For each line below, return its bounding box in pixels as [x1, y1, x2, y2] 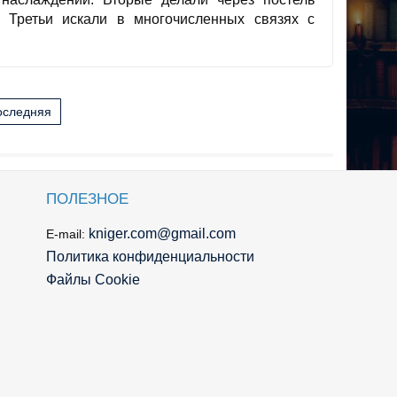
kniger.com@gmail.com [89, 226, 236, 242]
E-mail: [46, 227, 89, 242]
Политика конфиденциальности [46, 249, 254, 265]
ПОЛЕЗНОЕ [46, 191, 128, 208]
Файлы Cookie [46, 272, 140, 288]
